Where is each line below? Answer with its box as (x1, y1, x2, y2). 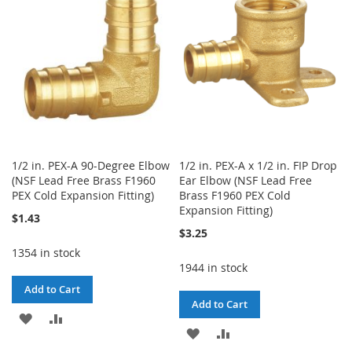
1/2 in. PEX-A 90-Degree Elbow (12, 158, 170, 174)
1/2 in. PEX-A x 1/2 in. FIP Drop (179, 158, 338, 174)
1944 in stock (179, 260, 248, 276)
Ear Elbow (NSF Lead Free (179, 173, 313, 189)
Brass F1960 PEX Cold (179, 188, 291, 203)
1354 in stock (12, 245, 80, 261)
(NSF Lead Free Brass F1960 (12, 173, 156, 189)
